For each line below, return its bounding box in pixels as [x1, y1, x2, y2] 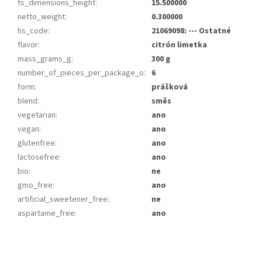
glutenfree [18, 137, 55, 150]
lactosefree [18, 151, 59, 164]
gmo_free [18, 180, 53, 192]
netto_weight [18, 11, 65, 23]
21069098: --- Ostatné [151, 25, 231, 37]
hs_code [18, 25, 48, 37]
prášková [151, 81, 188, 94]
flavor [18, 39, 38, 51]
